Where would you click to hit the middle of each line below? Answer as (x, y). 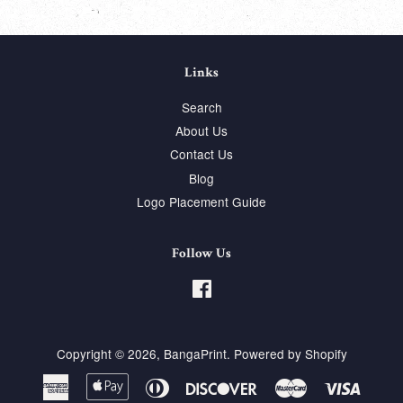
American (96, 383)
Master (326, 383)
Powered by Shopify (290, 353)
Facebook (240, 287)
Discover (282, 383)
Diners (188, 383)
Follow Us (201, 253)
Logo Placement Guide (201, 202)
